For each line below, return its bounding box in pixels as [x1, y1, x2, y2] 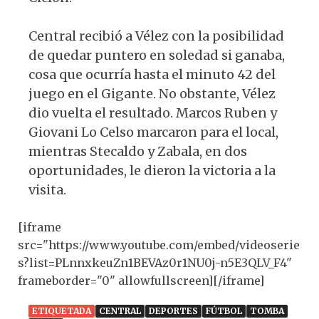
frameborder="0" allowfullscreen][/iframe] [18, 273, 264, 288]
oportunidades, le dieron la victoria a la [28, 162, 276, 179]
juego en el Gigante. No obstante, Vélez [28, 85, 276, 102]
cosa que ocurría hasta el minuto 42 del [28, 66, 276, 83]
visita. [28, 181, 66, 198]
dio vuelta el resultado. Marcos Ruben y [28, 104, 277, 121]
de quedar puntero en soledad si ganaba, [28, 46, 285, 63]
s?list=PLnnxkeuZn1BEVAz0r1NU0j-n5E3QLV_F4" [18, 255, 292, 270]
